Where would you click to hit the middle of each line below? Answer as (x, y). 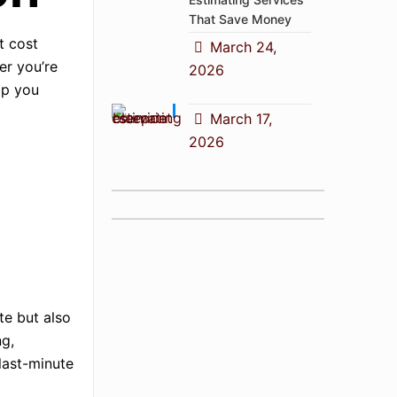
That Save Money (240, 19)
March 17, (241, 119)
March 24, (244, 47)
